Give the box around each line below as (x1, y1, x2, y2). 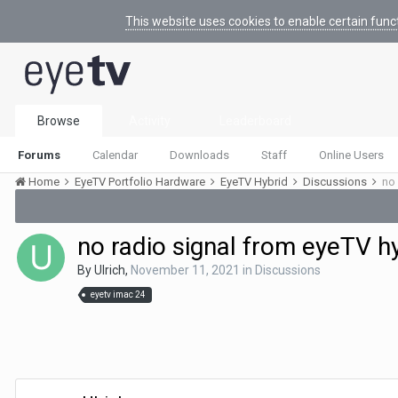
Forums (18, 148, 60, 162)
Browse (37, 114, 80, 128)
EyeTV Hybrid (220, 175, 291, 188)
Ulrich (94, 263, 125, 277)
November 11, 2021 (131, 263, 240, 277)
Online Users (319, 148, 384, 162)
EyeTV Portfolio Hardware (75, 175, 208, 188)
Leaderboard (219, 114, 291, 128)
